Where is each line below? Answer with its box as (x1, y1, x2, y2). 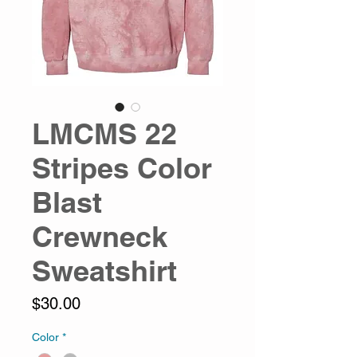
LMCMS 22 (32, 116, 177, 151)
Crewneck (32, 219, 167, 254)
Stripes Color (32, 151, 212, 186)
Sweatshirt (32, 253, 177, 288)
